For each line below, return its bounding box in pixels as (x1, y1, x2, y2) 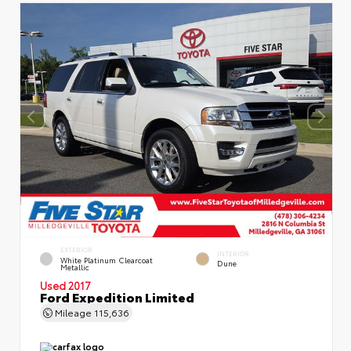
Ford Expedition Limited (40, 287, 194, 306)
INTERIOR (217, 248, 249, 258)
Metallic (60, 261, 90, 272)
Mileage (52, 305, 94, 319)
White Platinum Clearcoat (60, 254, 154, 265)
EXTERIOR (60, 245, 93, 255)
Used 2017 (40, 277, 91, 292)
